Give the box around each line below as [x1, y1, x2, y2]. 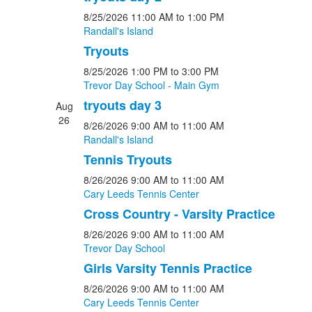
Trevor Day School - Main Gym [83, 78, 219, 92]
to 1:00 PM [175, 10, 224, 24]
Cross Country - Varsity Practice [83, 205, 275, 223]
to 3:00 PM [170, 64, 219, 78]
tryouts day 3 [83, 96, 162, 114]
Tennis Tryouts [83, 150, 172, 169]
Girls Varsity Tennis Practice [83, 259, 252, 277]
